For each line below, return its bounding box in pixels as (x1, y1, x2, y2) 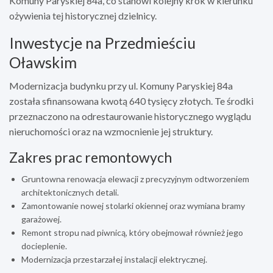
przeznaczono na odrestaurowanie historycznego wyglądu (9, 110, 251, 122)
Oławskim (9, 52, 77, 71)
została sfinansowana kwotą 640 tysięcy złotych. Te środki (9, 94, 253, 107)
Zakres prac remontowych (9, 148, 172, 166)
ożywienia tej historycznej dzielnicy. (9, 9, 157, 21)
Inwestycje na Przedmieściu (9, 33, 196, 52)
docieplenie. (21, 240, 67, 251)
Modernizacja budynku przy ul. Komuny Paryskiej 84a (9, 79, 233, 91)
